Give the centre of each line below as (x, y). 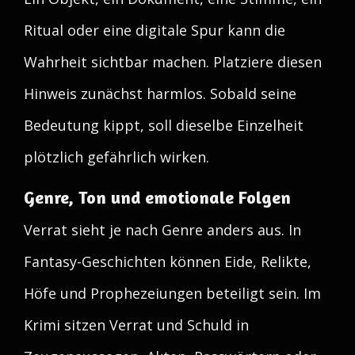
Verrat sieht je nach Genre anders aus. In (162, 230)
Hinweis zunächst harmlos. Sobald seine (160, 94)
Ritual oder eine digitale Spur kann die (155, 30)
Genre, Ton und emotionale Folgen (157, 197)
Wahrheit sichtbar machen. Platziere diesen (173, 62)
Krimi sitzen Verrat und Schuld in (136, 325)
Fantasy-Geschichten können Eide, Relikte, (168, 261)
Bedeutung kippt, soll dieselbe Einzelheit (164, 125)
